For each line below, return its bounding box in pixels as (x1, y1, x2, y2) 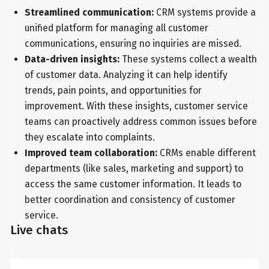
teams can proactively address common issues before (24, 115, 257, 127)
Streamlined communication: (24, 6, 154, 18)
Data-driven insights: (24, 53, 119, 65)
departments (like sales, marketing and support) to (24, 162, 243, 174)
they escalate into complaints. (24, 131, 155, 143)
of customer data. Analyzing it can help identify (24, 68, 228, 80)
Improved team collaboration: (24, 147, 157, 159)
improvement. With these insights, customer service (24, 100, 248, 112)
